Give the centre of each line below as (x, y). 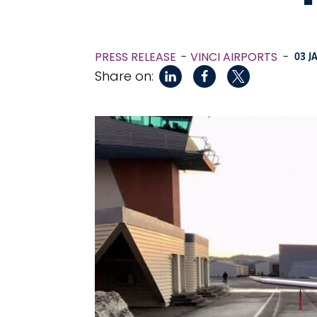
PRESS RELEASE (136, 57)
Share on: (124, 76)
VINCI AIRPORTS (234, 57)
